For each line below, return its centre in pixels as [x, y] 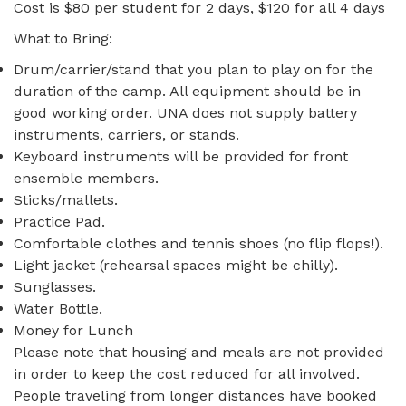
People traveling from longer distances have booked [195, 396]
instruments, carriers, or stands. [126, 135]
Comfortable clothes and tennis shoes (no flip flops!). [198, 243]
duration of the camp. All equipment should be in [187, 91]
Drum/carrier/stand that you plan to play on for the [193, 69]
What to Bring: [63, 39]
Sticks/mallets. [66, 200]
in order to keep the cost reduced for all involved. [187, 374]
